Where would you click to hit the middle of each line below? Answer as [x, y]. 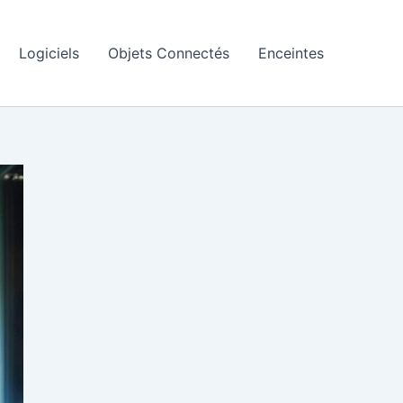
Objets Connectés [169, 53]
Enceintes [291, 53]
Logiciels [49, 53]
